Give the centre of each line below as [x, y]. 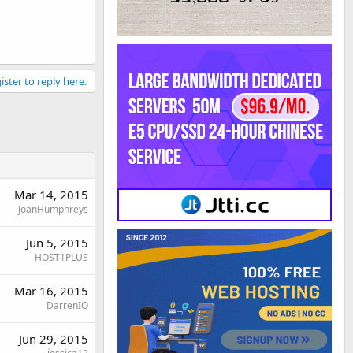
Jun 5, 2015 [57, 242]
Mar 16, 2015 [51, 290]
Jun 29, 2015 [54, 338]
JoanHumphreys [53, 209]
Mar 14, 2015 [51, 194]
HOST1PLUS [61, 257]
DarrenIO [67, 305]
